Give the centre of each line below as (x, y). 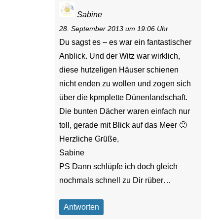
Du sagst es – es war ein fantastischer (126, 42)
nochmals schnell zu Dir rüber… (115, 180)
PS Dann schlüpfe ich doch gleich (119, 166)
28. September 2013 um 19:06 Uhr (114, 28)
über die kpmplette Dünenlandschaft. (124, 97)
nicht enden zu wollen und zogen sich (125, 83)
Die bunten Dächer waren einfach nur (125, 111)
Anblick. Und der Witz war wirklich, (120, 56)
